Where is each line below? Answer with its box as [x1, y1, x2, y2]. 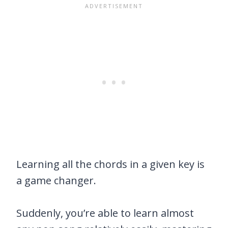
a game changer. [16, 174, 96, 188]
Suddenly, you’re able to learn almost [16, 206, 194, 220]
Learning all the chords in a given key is [16, 157, 205, 172]
